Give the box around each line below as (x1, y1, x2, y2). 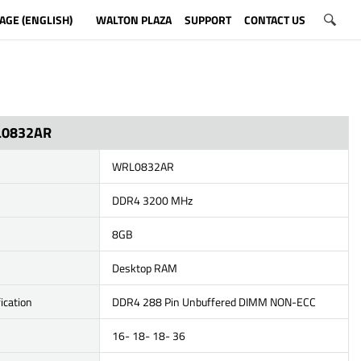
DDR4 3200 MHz (111, 192, 193, 209)
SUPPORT (184, 10, 231, 28)
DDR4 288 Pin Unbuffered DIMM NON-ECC (111, 293, 316, 310)
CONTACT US (243, 10, 305, 28)
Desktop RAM (111, 259, 177, 276)
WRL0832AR (111, 158, 174, 175)
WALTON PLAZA (95, 10, 172, 28)
